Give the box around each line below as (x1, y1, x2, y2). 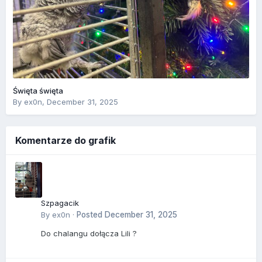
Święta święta (13, 86, 63, 95)
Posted (77, 210, 105, 220)
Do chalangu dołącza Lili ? (41, 229, 137, 239)
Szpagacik (41, 198, 79, 208)
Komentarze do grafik (15, 135, 116, 146)
